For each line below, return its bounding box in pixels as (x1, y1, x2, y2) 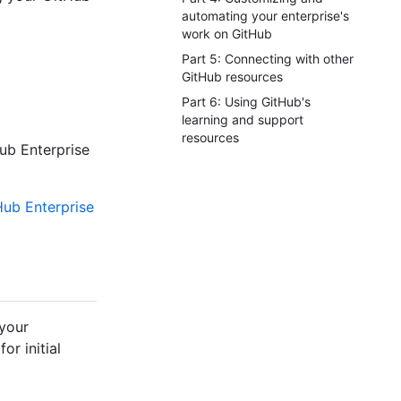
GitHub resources (182, 69, 283, 84)
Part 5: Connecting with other (182, 51, 354, 66)
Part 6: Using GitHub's (182, 94, 311, 109)
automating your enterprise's (182, 8, 349, 23)
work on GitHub (182, 26, 272, 41)
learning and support (182, 112, 303, 127)
